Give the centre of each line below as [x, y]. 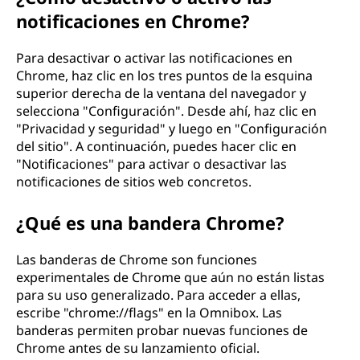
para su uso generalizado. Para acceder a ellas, [158, 295]
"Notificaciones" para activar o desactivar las [151, 164]
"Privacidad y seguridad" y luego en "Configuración [172, 129]
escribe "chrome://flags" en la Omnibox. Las [149, 313]
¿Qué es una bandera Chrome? [150, 223]
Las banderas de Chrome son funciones [137, 260]
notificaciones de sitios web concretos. [134, 182]
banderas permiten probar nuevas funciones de [162, 330]
